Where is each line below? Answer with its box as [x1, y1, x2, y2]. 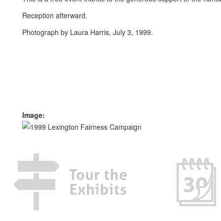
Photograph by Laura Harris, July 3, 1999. [22, 27, 153, 37]
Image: [22, 110, 47, 120]
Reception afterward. [22, 10, 89, 20]
